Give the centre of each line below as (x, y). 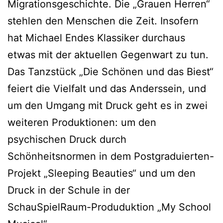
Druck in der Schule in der (69, 190)
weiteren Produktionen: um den (82, 122)
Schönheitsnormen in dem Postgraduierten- (111, 156)
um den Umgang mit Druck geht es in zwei (108, 105)
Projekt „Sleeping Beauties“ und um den (102, 173)
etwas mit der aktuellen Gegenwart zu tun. (108, 55)
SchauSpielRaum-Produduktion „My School (109, 207)
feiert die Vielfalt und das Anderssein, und (107, 88)
